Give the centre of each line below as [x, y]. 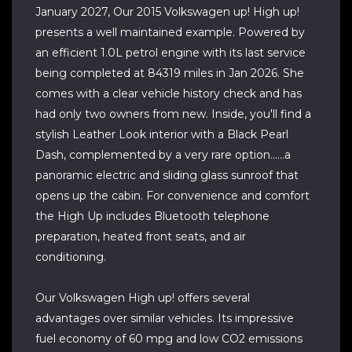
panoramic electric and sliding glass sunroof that [167, 175]
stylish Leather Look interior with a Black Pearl [162, 134]
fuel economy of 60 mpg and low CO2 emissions [169, 339]
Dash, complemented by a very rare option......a [163, 155]
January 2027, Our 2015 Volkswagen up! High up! [167, 12]
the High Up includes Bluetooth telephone [152, 216]
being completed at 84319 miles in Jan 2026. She [170, 73]
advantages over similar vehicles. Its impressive [165, 318]
